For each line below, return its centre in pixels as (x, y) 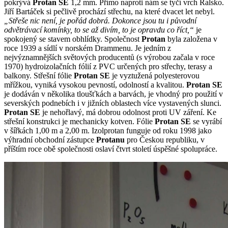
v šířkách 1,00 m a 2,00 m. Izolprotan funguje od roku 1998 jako (108, 130)
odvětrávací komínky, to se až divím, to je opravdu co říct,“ (100, 30)
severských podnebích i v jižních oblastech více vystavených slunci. (113, 103)
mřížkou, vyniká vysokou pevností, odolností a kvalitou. (95, 84)
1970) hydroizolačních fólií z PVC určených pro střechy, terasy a (108, 66)
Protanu (111, 139)
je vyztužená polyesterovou (155, 75)
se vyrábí (206, 121)
